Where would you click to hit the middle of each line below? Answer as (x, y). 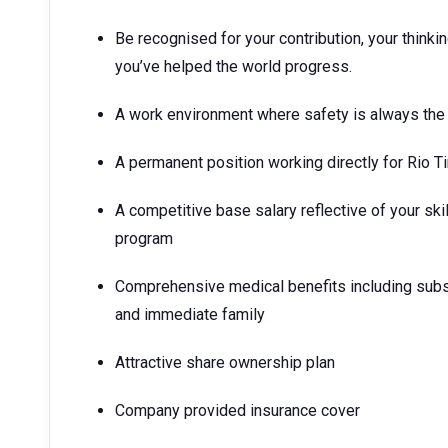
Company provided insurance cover (237, 410)
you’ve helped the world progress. (233, 66)
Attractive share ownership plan (225, 362)
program (144, 238)
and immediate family (190, 314)
